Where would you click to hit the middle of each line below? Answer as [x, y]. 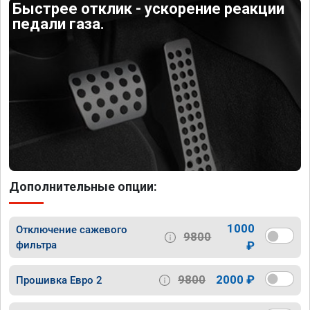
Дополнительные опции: [83, 186]
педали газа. [59, 24]
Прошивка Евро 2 [59, 280]
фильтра [36, 245]
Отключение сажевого [72, 229]
